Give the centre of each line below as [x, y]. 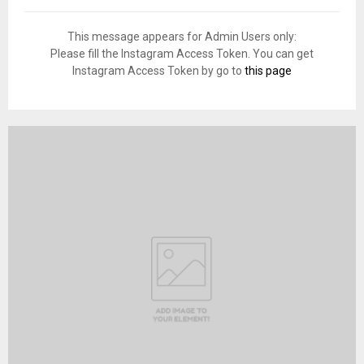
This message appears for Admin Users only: [182, 36]
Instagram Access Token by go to [158, 70]
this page [268, 70]
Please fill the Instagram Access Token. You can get [182, 53]
